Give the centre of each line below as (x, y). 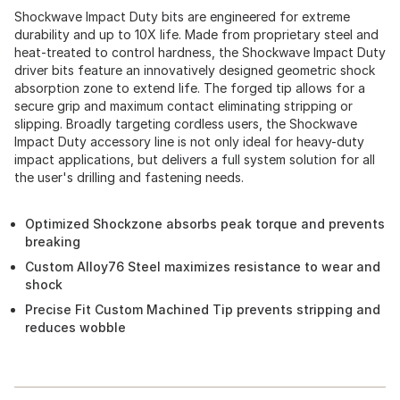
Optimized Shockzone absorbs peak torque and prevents (205, 224)
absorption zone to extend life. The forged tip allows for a (190, 88)
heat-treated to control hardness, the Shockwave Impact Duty (200, 52)
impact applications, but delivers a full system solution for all (195, 159)
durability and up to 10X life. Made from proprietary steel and (196, 34)
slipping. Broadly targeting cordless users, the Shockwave (186, 124)
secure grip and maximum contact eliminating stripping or (183, 106)
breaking (53, 242)
